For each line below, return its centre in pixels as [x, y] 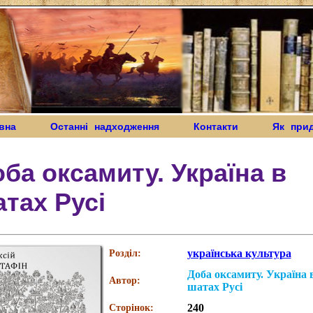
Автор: [124, 281]
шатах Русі [214, 287]
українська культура [239, 253]
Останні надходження [105, 126]
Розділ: [125, 253]
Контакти [233, 126]
